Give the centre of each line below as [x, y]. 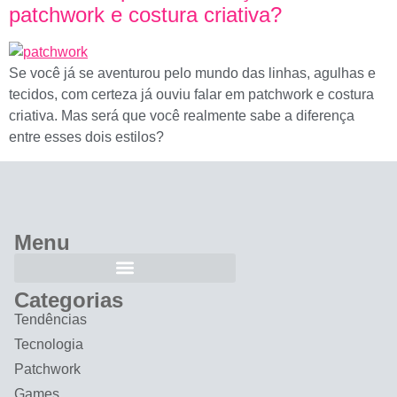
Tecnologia [49, 344]
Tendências [51, 319]
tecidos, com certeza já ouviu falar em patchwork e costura [191, 95]
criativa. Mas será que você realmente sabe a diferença [182, 116]
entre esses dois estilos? [88, 137]
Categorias [69, 300]
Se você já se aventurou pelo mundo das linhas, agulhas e [192, 74]
